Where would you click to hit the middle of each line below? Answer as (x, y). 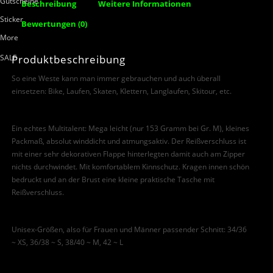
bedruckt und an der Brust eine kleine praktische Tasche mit (113, 179)
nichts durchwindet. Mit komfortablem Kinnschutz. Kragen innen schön (130, 166)
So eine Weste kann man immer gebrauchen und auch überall (116, 78)
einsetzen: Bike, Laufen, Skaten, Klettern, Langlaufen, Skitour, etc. (121, 91)
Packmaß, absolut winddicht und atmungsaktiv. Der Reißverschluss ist (129, 141)
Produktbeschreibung (68, 59)
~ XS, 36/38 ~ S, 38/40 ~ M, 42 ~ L (67, 242)
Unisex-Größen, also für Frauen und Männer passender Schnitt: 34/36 (129, 229)
